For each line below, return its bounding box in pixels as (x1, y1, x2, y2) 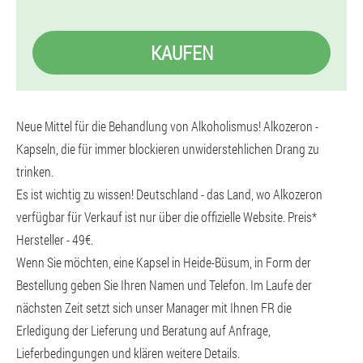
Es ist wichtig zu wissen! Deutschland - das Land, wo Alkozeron (16, 186, 322, 203)
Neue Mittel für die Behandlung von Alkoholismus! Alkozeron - (16, 117, 318, 135)
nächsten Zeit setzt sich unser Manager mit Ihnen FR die (16, 299, 292, 316)
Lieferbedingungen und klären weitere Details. (16, 344, 240, 361)
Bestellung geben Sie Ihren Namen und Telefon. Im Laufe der (16, 276, 312, 293)
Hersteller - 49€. (16, 231, 93, 248)
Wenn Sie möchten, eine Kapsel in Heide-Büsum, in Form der (16, 254, 311, 271)
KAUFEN (150, 40, 213, 66)
